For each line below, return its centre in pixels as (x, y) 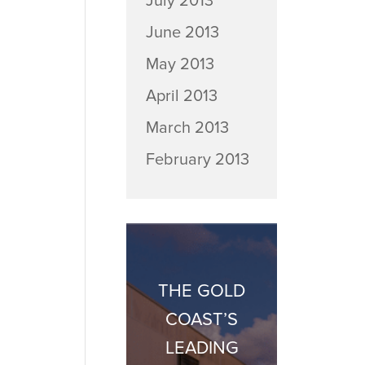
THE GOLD (202, 291)
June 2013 (182, 33)
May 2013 (180, 64)
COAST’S (202, 320)
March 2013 (187, 128)
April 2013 (181, 96)
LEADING (202, 348)
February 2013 (197, 160)
